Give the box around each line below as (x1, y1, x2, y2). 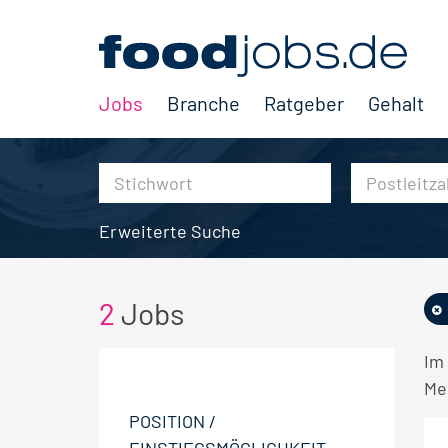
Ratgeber (264, 91, 344, 116)
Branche (167, 91, 240, 116)
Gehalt (368, 91, 424, 116)
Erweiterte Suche (99, 220, 241, 242)
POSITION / (129, 410, 216, 432)
